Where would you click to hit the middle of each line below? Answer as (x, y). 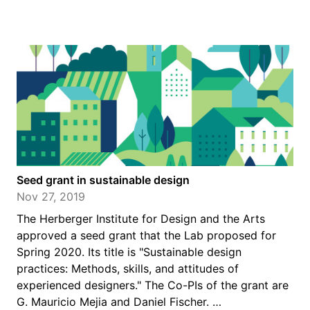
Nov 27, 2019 (51, 197)
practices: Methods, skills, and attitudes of (128, 268)
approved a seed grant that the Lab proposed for (146, 235)
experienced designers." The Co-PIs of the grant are (153, 285)
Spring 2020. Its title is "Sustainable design (129, 252)
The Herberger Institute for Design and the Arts (141, 219)
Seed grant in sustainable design (103, 180)
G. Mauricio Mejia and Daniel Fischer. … (119, 302)
